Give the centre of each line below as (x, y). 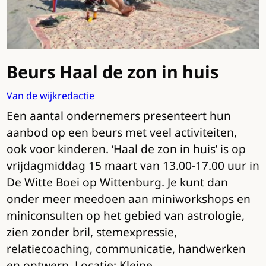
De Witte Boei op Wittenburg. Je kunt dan (117, 182)
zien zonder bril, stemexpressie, (91, 232)
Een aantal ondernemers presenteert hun (118, 115)
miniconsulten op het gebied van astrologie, (125, 215)
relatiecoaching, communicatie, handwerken (126, 248)
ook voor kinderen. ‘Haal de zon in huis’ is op (126, 148)
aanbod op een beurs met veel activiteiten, (121, 132)
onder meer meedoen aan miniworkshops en (128, 198)
